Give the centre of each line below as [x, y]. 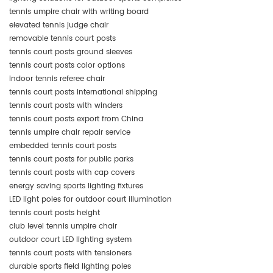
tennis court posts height [55, 213]
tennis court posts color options [67, 65]
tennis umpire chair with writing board [79, 12]
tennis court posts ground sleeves [71, 52]
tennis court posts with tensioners [70, 253]
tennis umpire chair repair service [70, 132]
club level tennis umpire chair [63, 226]
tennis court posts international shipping [83, 92]
